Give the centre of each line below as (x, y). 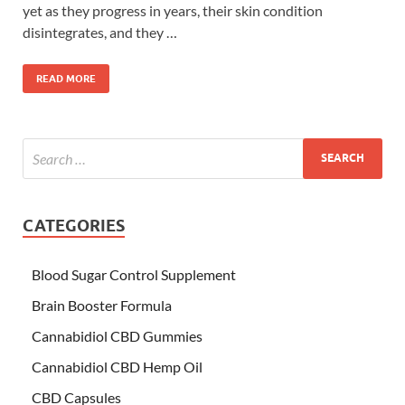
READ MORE (66, 78)
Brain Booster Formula (102, 305)
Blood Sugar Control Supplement (134, 274)
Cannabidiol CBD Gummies (117, 335)
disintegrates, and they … (100, 32)
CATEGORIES (74, 225)
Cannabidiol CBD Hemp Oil (117, 366)
